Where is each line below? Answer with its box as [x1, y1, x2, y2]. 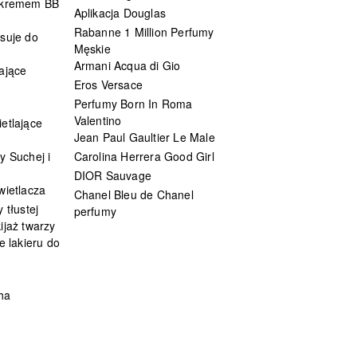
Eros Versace [73, 76, 143, 92]
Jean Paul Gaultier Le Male [73, 128, 215, 145]
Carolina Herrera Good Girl [73, 147, 214, 164]
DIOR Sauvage [73, 167, 151, 183]
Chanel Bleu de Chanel [73, 186, 194, 202]
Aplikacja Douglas [73, 4, 166, 21]
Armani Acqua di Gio [73, 57, 181, 73]
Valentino [73, 112, 122, 128]
